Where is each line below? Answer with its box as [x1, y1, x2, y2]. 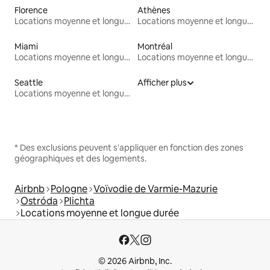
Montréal [137, 40, 172, 52]
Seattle [14, 77, 43, 88]
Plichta [64, 194, 95, 207]
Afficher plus [137, 77, 187, 88]
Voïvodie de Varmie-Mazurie [93, 182, 218, 195]
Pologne [51, 182, 87, 195]
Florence [14, 4, 48, 16]
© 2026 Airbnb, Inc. [98, 256, 172, 266]
